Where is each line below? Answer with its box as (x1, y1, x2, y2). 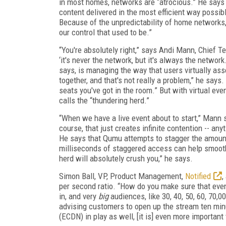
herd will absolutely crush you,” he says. (59, 153, 193, 163)
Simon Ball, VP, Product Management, (59, 171, 185, 181)
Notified (185, 171, 211, 181)
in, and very (59, 191, 98, 201)
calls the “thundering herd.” (59, 95, 149, 105)
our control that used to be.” (59, 27, 152, 37)
